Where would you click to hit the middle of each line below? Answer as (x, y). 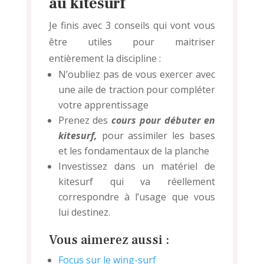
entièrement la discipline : (105, 59)
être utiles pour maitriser (132, 42)
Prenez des (85, 121)
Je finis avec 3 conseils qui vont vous (132, 26)
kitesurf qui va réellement (137, 182)
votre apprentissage (103, 105)
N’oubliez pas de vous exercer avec (137, 75)
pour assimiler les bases (156, 136)
